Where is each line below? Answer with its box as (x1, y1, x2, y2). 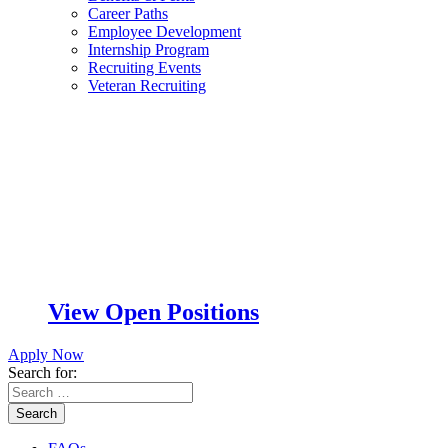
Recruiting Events (88, 58, 201, 76)
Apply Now (8, 345, 84, 363)
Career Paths (88, 4, 168, 22)
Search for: (8, 363, 77, 381)
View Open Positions (48, 298, 259, 325)
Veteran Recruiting (88, 76, 206, 94)
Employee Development (88, 22, 241, 40)
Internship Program (88, 40, 209, 58)
